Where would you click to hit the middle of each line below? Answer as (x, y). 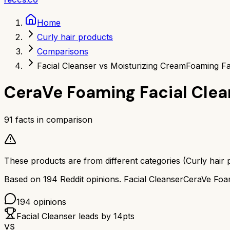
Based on (24, 179)
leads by (95, 216)
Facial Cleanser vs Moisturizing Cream (111, 66)
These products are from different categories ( (95, 160)
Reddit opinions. (89, 179)
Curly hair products (75, 37)
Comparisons (63, 51)
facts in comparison (53, 119)
